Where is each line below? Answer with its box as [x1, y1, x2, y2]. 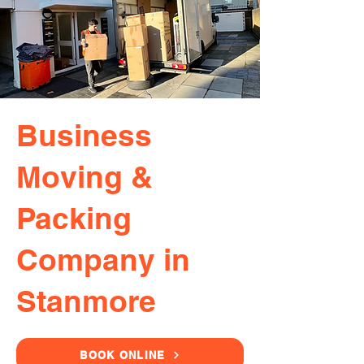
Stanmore [16, 283, 156, 318]
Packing [16, 200, 132, 236]
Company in [16, 241, 190, 277]
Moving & [16, 158, 153, 194]
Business [16, 117, 152, 153]
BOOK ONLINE [80, 349, 166, 362]
